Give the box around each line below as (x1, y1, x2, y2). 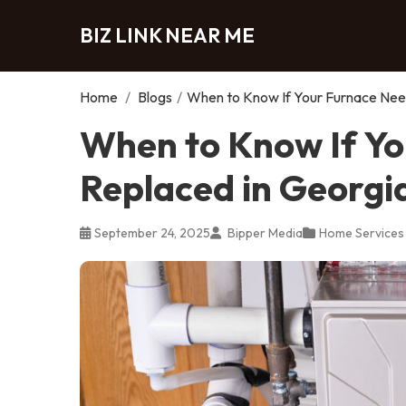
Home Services (319, 224, 404, 241)
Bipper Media (225, 224, 303, 241)
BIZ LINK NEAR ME (80, 22, 255, 48)
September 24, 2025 (94, 224, 210, 241)
